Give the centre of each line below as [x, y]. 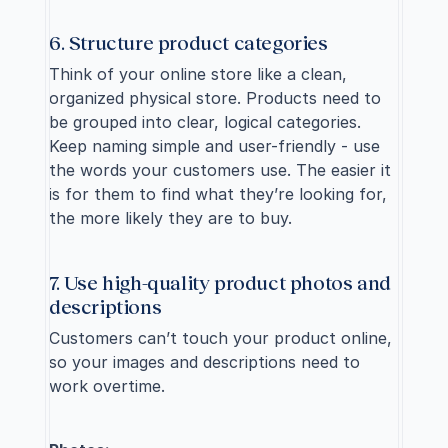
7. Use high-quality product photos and [220, 282]
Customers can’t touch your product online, [220, 338]
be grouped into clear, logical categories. [205, 122]
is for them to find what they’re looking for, [218, 194]
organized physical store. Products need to [215, 98]
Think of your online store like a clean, [198, 74]
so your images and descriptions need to [204, 362]
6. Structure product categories [188, 42]
